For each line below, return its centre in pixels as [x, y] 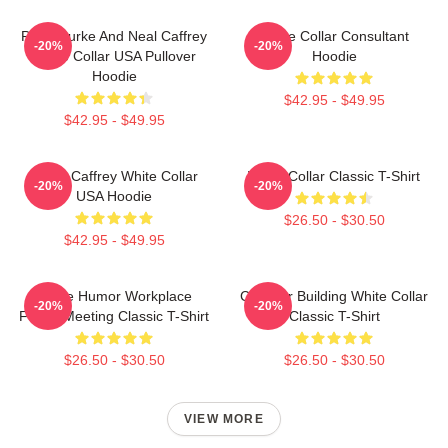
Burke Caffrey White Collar [114, 175]
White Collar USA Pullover [114, 55]
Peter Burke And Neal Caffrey [114, 35]
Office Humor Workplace [114, 295]
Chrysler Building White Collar [334, 295]
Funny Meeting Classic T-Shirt [114, 315]
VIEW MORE [224, 418]
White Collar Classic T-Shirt [334, 175]
